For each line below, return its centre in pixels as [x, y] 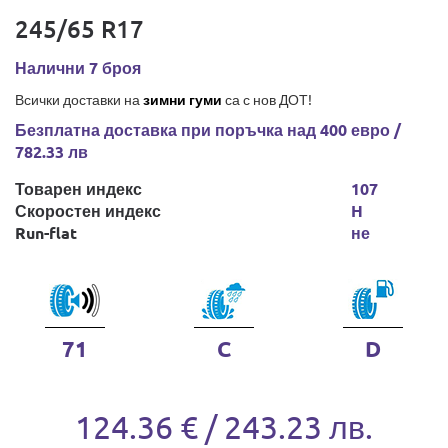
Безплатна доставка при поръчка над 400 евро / [208, 129]
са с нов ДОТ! [267, 99]
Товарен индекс [78, 188]
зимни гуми [182, 99]
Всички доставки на [79, 99]
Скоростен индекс [88, 210]
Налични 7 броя [78, 67]
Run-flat [46, 232]
